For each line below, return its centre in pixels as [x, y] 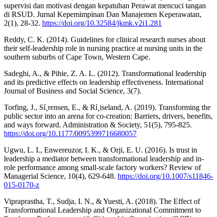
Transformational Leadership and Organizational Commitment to [102, 210]
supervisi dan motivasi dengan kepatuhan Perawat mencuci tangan [105, 5]
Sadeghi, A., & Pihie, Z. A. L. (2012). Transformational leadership [105, 73]
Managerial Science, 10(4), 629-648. [61, 176]
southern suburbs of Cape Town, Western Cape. [77, 57]
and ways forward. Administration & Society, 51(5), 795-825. [98, 124]
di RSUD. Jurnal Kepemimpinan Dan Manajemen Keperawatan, [103, 14]
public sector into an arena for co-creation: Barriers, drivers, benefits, [108, 116]
